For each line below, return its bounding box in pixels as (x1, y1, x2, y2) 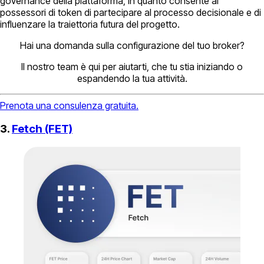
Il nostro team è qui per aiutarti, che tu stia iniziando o (21, 60, 243, 72)
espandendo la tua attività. (77, 72, 187, 84)
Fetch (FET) (12, 122, 72, 136)
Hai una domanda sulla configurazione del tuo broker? (19, 39, 245, 51)
